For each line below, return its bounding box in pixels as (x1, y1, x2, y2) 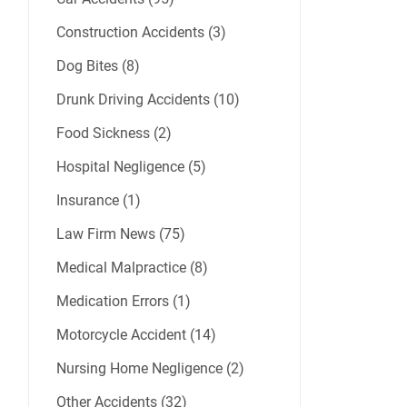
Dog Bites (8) (56, 57, 140, 75)
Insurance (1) (56, 192, 141, 210)
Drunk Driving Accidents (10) (56, 91, 240, 109)
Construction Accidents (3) (56, 24, 226, 42)
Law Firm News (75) (56, 225, 185, 243)
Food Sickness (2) (56, 124, 172, 143)
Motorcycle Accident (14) (56, 326, 216, 344)
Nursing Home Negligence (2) (56, 360, 244, 378)
